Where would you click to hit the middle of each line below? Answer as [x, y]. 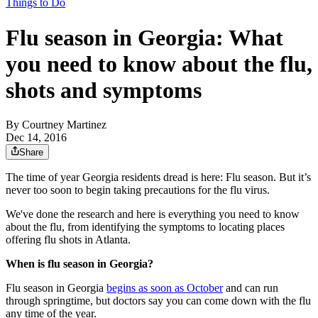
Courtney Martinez [64, 125]
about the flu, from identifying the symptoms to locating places [145, 227]
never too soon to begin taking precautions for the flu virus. [138, 190]
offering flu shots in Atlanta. [68, 240]
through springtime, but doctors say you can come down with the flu [158, 301]
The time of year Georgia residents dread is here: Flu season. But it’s [158, 177]
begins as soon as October [165, 288]
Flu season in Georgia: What [144, 37]
